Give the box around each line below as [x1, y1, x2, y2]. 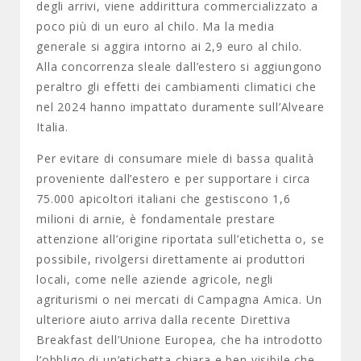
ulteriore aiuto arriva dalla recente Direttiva [36, 312, 291, 327]
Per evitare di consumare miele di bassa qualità [36, 151, 314, 166]
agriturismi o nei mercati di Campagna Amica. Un [36, 292, 322, 307]
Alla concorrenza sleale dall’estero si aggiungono [36, 59, 323, 74]
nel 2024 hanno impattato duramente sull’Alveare [36, 99, 325, 114]
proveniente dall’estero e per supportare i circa [36, 171, 311, 186]
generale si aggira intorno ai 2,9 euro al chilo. [36, 39, 303, 54]
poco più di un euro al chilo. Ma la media [36, 19, 275, 34]
